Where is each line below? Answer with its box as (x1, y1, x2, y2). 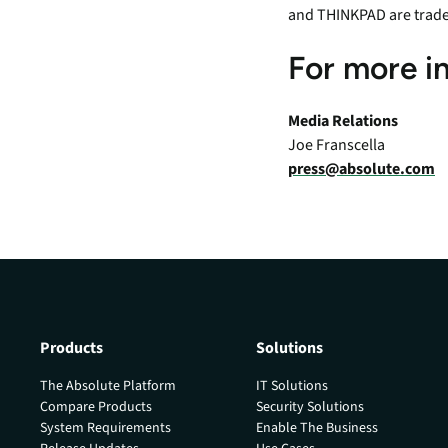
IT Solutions (256, 375, 329, 396)
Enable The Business (256, 417, 379, 438)
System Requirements (40, 417, 172, 438)
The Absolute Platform (40, 375, 177, 396)
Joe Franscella (288, 134, 385, 157)
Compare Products (40, 396, 153, 417)
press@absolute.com (288, 158, 435, 181)
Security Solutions (256, 396, 365, 417)
